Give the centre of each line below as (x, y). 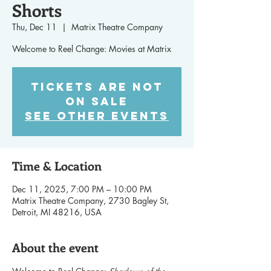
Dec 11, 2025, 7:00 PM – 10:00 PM (82, 189)
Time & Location (57, 165)
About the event (55, 247)
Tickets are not (97, 87)
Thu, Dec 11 (34, 27)
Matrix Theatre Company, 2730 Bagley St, (90, 200)
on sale (97, 101)
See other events (97, 116)
